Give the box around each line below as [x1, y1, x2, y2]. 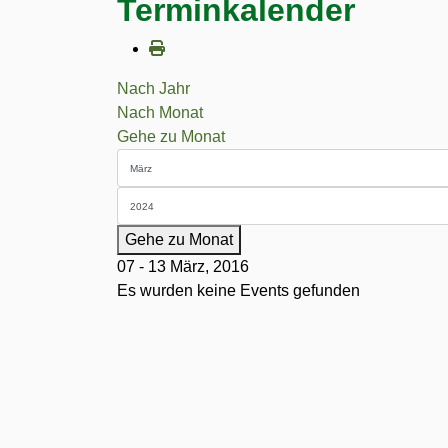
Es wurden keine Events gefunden [117, 282, 360, 299]
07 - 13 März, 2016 [117, 258, 249, 275]
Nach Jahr [117, 80, 190, 97]
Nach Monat [117, 104, 203, 121]
